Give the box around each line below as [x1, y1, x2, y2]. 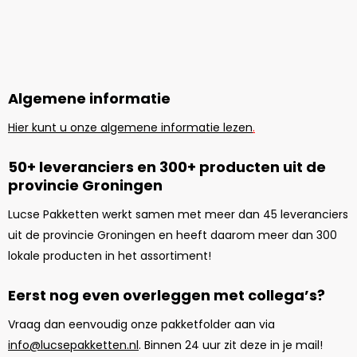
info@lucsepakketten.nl [8, 337, 139, 354]
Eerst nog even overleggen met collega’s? [8, 284, 325, 305]
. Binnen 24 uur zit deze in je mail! [139, 337, 326, 354]
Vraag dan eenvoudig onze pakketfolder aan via [8, 316, 275, 333]
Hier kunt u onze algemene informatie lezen [8, 120, 253, 136]
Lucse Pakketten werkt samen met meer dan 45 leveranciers [8, 206, 348, 223]
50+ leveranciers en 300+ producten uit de [8, 156, 326, 177]
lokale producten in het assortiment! [8, 248, 214, 265]
